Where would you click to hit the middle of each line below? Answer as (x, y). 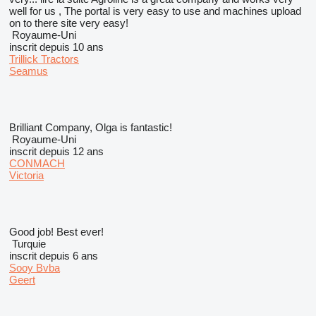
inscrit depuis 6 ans (54, 256)
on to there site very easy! (69, 23)
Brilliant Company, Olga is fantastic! (91, 127)
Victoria (26, 175)
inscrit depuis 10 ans (56, 47)
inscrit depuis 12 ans (56, 151)
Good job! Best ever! (56, 232)
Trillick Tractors (44, 59)
